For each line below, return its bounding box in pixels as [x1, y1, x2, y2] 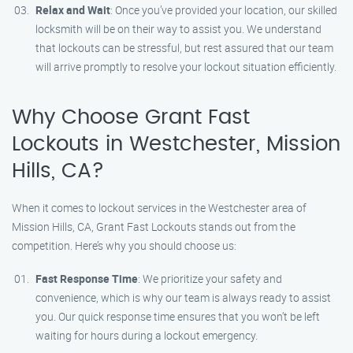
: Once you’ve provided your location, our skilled [110, 2, 337, 17]
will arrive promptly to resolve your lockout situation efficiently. [35, 59, 336, 74]
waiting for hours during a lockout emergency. [35, 328, 258, 343]
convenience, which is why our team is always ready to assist [35, 290, 331, 305]
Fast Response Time [35, 271, 138, 286]
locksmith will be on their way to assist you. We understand [35, 21, 321, 36]
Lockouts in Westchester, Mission [12, 134, 340, 154]
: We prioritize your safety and [138, 271, 282, 286]
